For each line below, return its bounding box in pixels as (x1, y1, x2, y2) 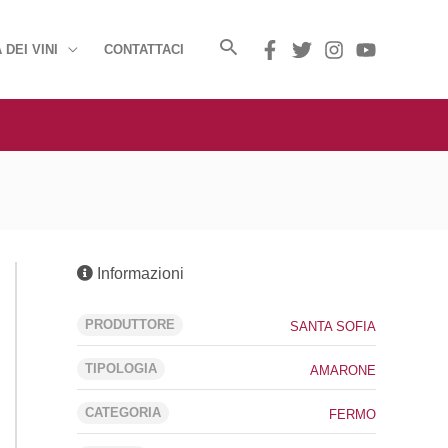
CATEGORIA (85, 405, 161, 420)
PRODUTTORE (85, 317, 175, 332)
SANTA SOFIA (290, 319, 376, 334)
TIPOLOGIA (85, 361, 157, 376)
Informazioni (93, 265, 184, 282)
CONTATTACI (104, 41, 184, 57)
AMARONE (310, 363, 376, 378)
